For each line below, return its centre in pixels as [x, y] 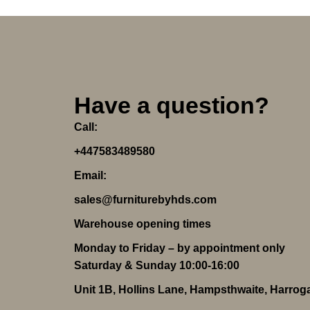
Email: [90, 176]
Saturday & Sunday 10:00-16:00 [157, 266]
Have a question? [172, 106]
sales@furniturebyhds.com [145, 200]
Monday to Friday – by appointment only [180, 248]
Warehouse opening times [143, 224]
